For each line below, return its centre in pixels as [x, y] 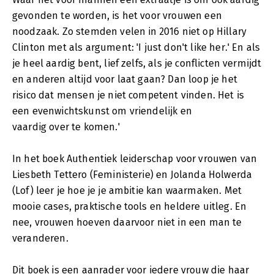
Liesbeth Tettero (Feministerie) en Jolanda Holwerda [132, 174]
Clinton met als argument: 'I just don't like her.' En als [136, 47]
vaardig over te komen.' [66, 127]
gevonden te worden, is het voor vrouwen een [117, 15]
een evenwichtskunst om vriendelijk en [102, 111]
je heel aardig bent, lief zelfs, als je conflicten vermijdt [137, 63]
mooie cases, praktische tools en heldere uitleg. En [130, 206]
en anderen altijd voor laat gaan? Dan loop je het [125, 79]
